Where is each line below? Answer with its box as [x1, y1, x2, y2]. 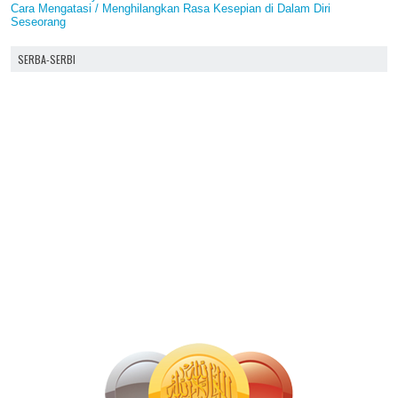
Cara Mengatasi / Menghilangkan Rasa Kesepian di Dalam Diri [11, 2, 330, 16]
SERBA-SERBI [18, 52, 76, 68]
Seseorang [11, 15, 66, 29]
